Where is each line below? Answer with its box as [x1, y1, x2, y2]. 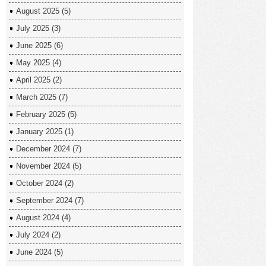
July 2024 [16, 230, 49, 239]
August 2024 [16, 213, 59, 222]
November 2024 [16, 161, 70, 170]
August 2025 [16, 7, 59, 15]
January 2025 [16, 127, 62, 136]
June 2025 [16, 41, 52, 50]
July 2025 [16, 24, 49, 33]
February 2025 [16, 110, 65, 119]
